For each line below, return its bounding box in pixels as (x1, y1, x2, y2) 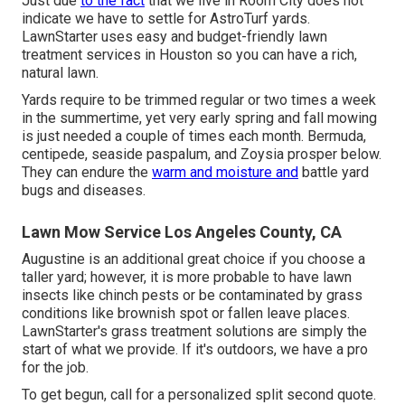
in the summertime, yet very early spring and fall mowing (22, 109, 377, 127)
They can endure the (22, 164, 152, 182)
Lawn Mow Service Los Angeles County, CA (22, 222, 342, 242)
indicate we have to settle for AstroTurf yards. (22, 10, 310, 28)
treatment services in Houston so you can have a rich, (22, 46, 357, 64)
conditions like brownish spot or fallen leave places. (22, 305, 350, 323)
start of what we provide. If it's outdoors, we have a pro (22, 341, 368, 359)
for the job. (22, 359, 89, 377)
